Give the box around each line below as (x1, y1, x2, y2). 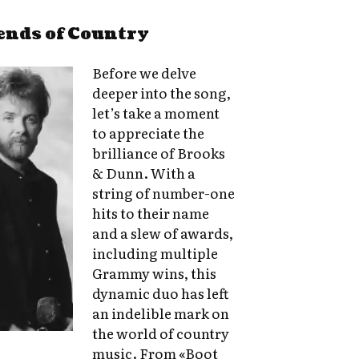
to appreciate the (92, 123, 205, 143)
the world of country (92, 323, 230, 344)
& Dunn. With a (92, 163, 196, 184)
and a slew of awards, (92, 223, 234, 244)
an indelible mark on (92, 303, 230, 324)
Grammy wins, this (92, 263, 217, 284)
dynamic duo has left (92, 283, 230, 304)
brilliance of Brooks (92, 143, 226, 163)
